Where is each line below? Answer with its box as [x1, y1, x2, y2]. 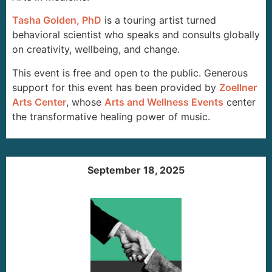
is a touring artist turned [101, 14, 216, 27]
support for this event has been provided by [12, 81, 219, 93]
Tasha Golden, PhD [12, 14, 101, 27]
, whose [66, 95, 104, 108]
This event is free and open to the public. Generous [12, 66, 248, 79]
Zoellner [219, 81, 257, 93]
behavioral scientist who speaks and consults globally [12, 29, 260, 41]
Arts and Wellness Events [104, 95, 223, 108]
